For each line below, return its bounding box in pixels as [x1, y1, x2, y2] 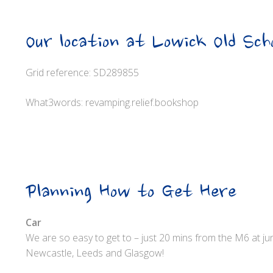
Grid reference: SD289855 [26, 66, 139, 79]
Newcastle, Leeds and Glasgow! [26, 246, 164, 260]
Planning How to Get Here [26, 181, 236, 205]
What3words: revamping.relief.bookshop [26, 96, 199, 109]
